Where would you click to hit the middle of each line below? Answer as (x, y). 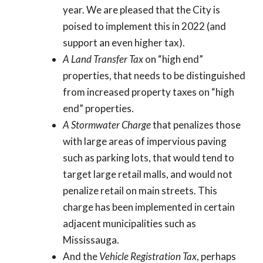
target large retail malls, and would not (147, 174)
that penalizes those (195, 124)
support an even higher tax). (124, 42)
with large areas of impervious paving (144, 141)
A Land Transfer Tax (103, 59)
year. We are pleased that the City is (141, 9)
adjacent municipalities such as (129, 223)
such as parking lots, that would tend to (148, 157)
